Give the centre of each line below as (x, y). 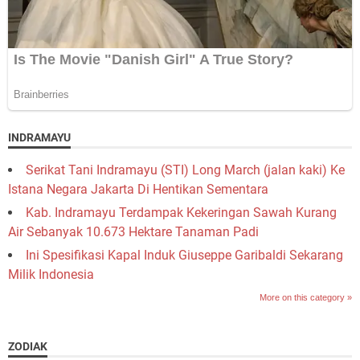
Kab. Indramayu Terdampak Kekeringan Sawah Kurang (181, 212)
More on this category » (306, 297)
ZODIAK (28, 346)
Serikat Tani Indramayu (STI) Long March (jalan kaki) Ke (185, 170)
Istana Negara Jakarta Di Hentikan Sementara (138, 189)
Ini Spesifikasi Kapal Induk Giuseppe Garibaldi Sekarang (184, 255)
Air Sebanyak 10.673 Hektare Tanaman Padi (133, 231)
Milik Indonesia (51, 274)
